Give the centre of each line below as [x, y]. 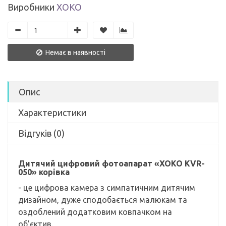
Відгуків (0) [41, 133]
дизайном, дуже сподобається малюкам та [103, 200]
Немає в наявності [74, 52]
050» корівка [44, 172]
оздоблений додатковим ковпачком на [95, 212]
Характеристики [52, 112]
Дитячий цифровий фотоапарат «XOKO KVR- [111, 163]
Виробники [31, 7]
